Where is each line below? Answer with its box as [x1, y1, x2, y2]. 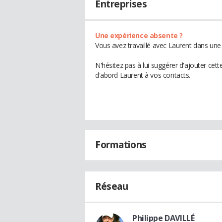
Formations [95, 138, 147, 151]
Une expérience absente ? [95, 31, 183, 40]
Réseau [95, 180, 128, 193]
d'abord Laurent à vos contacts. [95, 70, 190, 80]
